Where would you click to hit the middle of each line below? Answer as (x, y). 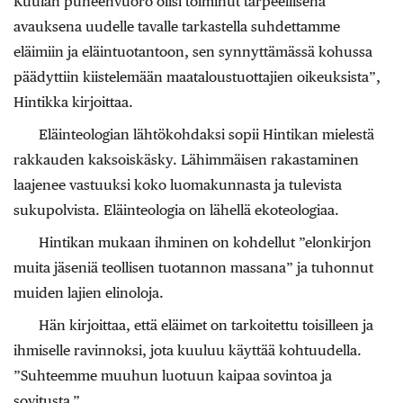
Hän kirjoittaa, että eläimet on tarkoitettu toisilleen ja (206, 326)
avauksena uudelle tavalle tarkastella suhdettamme (177, 27)
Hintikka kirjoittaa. (73, 103)
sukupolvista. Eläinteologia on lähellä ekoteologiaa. (176, 210)
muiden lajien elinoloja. (89, 293)
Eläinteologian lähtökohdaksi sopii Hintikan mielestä (206, 135)
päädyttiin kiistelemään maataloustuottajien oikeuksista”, (197, 77)
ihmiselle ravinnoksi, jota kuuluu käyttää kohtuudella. (188, 351)
